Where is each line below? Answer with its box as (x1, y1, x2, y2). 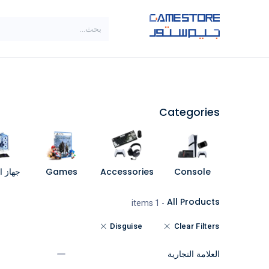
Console (174, 166, 211, 178)
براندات (86, 68, 116, 82)
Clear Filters (174, 222, 220, 231)
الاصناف (157, 68, 190, 82)
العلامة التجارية (167, 248, 220, 260)
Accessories (100, 166, 154, 178)
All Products (166, 196, 220, 208)
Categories (159, 105, 220, 119)
